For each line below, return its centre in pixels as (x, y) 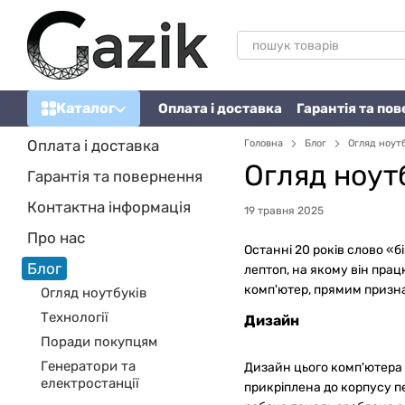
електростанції (90, 383)
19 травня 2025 (284, 211)
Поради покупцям (99, 342)
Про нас (56, 238)
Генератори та (88, 366)
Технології (75, 317)
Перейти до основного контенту (114, 13)
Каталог (85, 108)
